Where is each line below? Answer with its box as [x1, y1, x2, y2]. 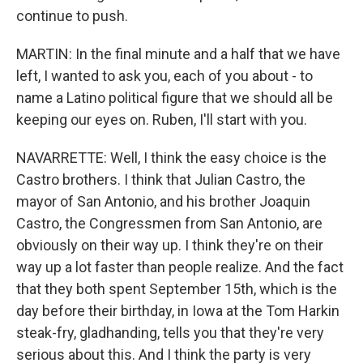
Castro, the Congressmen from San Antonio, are [16, 215, 322, 232]
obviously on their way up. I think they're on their [16, 237, 323, 254]
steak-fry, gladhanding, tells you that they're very [16, 324, 324, 341]
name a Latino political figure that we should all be [16, 89, 333, 106]
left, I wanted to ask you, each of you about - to [16, 67, 313, 84]
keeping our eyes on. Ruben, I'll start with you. [16, 111, 307, 128]
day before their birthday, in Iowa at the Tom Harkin [16, 302, 340, 319]
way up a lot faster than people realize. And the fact [16, 258, 344, 275]
